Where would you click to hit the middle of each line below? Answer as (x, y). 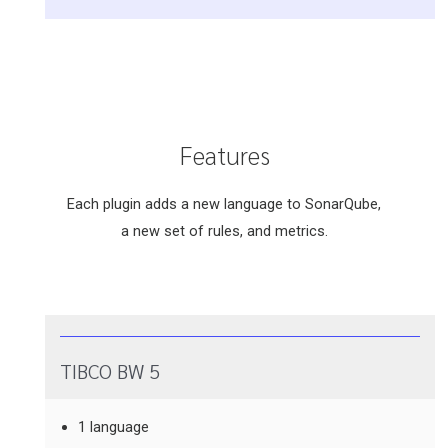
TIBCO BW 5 (109, 370)
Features (224, 155)
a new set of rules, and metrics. (224, 231)
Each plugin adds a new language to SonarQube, (224, 204)
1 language (113, 426)
